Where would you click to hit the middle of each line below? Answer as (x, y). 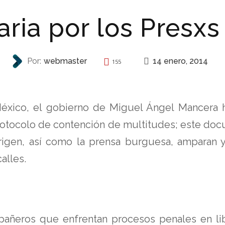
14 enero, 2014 (180, 61)
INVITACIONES (107, 81)
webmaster (65, 61)
